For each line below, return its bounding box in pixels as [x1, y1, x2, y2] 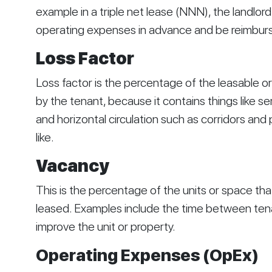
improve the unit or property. [35, 219, 175, 234]
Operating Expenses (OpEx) [35, 245, 259, 266]
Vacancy [35, 155, 109, 177]
